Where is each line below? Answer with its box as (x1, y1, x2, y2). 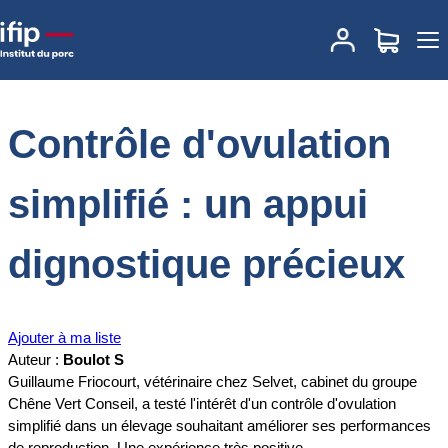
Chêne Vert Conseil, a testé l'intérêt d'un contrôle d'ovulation (8, 395, 396, 413)
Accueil (8, 17, 56, 34)
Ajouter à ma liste (8, 329, 121, 347)
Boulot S (63, 351, 124, 369)
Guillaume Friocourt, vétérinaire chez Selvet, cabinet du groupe (8, 373, 417, 391)
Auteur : (8, 351, 63, 369)
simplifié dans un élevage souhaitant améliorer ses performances (8, 417, 431, 435)
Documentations (60, 17, 167, 34)
